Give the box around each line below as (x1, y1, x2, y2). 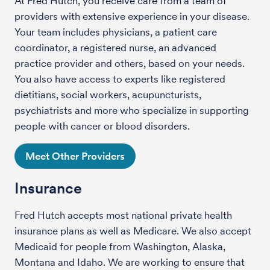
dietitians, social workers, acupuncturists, (14, 88, 201, 101)
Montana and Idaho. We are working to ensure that (14, 256, 245, 268)
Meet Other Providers (25, 149, 125, 162)
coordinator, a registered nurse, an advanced (14, 41, 216, 54)
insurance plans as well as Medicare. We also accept (14, 224, 251, 237)
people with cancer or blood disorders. (14, 119, 192, 132)
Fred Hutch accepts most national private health (14, 209, 232, 221)
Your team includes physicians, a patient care (14, 25, 217, 38)
